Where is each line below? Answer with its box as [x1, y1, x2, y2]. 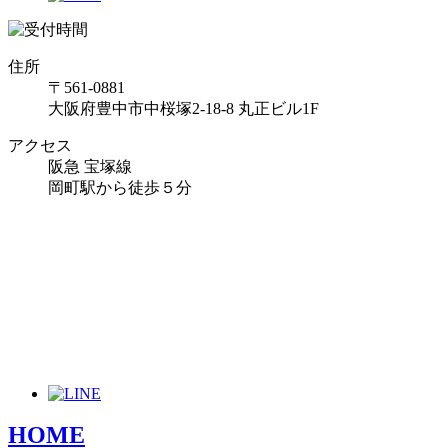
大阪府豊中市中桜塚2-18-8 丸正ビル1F [48, 99, 319, 117]
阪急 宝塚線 [48, 157, 132, 175]
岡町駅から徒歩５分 [48, 178, 192, 196]
